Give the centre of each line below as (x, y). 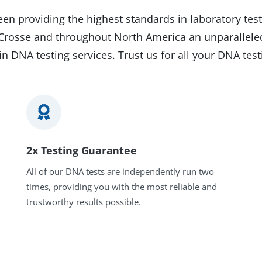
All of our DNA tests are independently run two (120, 172)
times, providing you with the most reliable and (122, 187)
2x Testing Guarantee (82, 151)
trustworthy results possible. (84, 202)
